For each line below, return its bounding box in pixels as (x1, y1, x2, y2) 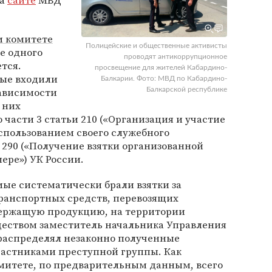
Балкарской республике (146, 86, 227, 93)
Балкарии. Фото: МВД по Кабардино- (101, 75, 227, 82)
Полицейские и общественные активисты (86, 42, 227, 49)
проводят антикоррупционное (124, 53, 227, 60)
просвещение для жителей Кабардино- (95, 64, 227, 71)
